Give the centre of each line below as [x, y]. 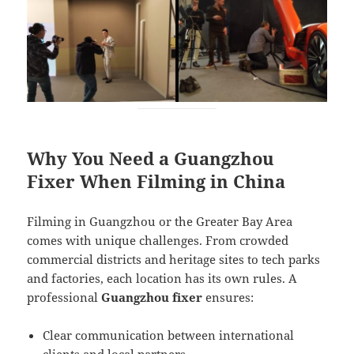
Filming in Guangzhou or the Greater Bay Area [160, 221]
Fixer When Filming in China [156, 181]
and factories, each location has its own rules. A [162, 278]
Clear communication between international [169, 335]
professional [64, 297]
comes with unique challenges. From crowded [158, 240]
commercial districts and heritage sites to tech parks [174, 259]
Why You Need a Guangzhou [151, 158]
